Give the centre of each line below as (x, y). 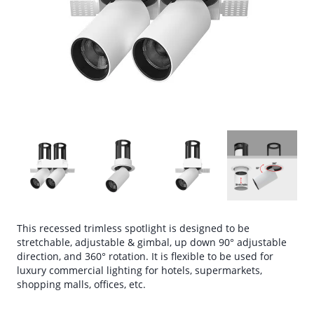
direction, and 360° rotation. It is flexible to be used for (145, 256)
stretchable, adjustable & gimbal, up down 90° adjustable (152, 242)
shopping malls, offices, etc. (81, 284)
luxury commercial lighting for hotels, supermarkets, (139, 270)
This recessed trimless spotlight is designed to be (133, 228)
